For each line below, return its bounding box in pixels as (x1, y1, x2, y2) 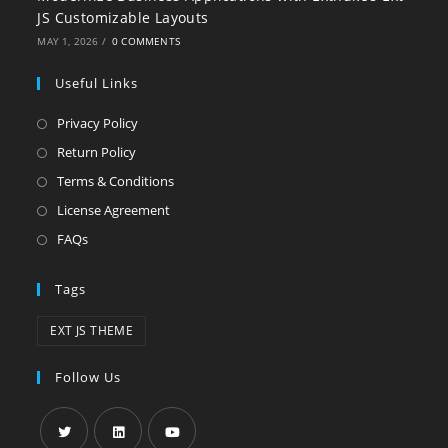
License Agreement (57, 201, 171, 220)
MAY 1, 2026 (37, 34, 99, 49)
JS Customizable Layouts (37, 8, 209, 28)
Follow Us (55, 368, 122, 387)
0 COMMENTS (112, 34, 181, 49)
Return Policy (57, 143, 137, 162)
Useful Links (55, 74, 139, 93)
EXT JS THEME (50, 322, 134, 340)
